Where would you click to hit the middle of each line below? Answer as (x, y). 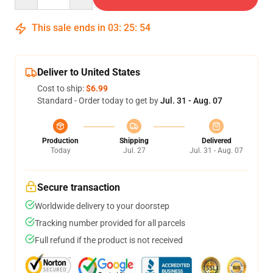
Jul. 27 (134, 151)
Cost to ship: (62, 88)
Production (60, 141)
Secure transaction (79, 187)
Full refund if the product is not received (109, 240)
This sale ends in (69, 28)
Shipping (134, 141)
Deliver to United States (89, 72)
